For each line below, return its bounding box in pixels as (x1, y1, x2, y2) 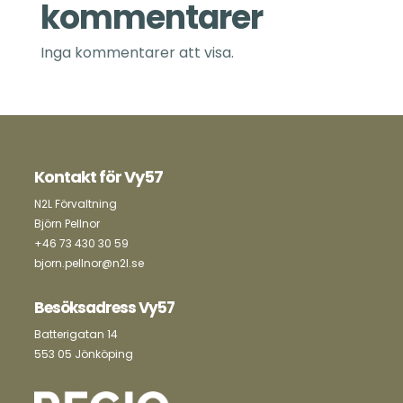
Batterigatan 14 (33, 327, 118, 342)
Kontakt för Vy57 (33, 166, 163, 188)
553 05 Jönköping (33, 346, 133, 362)
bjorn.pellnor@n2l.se (33, 255, 144, 271)
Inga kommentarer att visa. (40, 42, 234, 63)
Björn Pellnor (33, 216, 100, 231)
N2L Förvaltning (33, 196, 117, 211)
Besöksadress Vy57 (33, 297, 175, 318)
